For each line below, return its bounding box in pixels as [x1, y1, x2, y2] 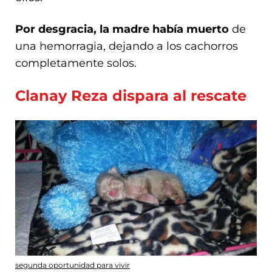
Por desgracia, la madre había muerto [15, 22, 229, 36]
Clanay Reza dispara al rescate [15, 86, 246, 104]
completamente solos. [15, 56, 137, 70]
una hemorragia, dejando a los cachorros [15, 39, 238, 53]
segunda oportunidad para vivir [15, 260, 130, 270]
